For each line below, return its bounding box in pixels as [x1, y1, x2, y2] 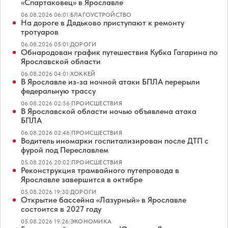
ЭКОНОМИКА [70, 218, 112, 225]
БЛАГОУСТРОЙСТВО [70, 11, 132, 19]
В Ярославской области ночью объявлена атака [21, 106, 196, 117]
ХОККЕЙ [70, 70, 96, 78]
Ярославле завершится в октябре [21, 175, 142, 185]
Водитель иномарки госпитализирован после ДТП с [21, 136, 209, 146]
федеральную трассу [21, 86, 96, 96]
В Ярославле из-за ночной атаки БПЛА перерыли [21, 77, 200, 87]
